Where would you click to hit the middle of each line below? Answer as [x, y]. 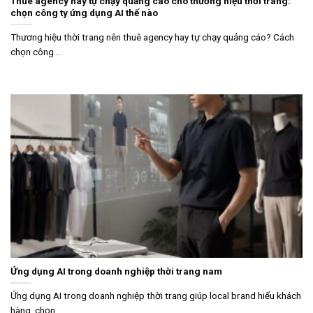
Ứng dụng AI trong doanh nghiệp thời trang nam [116, 271]
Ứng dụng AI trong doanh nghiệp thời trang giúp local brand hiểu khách [156, 295]
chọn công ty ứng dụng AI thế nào [84, 13]
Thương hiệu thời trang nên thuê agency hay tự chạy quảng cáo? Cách [152, 37]
